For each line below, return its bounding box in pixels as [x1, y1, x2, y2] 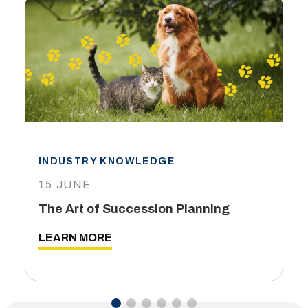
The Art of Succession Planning [38, 202, 230, 217]
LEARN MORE [38, 232, 112, 244]
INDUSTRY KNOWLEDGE [38, 156, 175, 167]
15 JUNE [38, 179, 92, 191]
